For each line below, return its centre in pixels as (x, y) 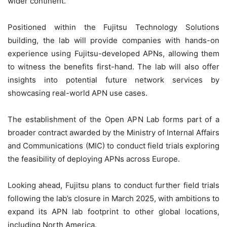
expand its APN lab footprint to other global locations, (113, 212)
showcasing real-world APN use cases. (78, 93)
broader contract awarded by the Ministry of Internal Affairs (113, 133)
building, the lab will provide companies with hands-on (113, 41)
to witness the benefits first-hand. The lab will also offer (113, 67)
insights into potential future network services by (113, 80)
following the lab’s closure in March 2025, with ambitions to (113, 199)
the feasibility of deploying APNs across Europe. (95, 159)
